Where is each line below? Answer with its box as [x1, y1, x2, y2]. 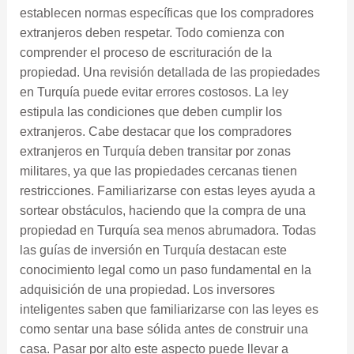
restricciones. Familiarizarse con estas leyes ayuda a [19, 184, 315, 198]
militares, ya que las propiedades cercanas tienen [19, 164, 297, 179]
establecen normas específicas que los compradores [19, 6, 314, 21]
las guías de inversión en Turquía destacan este [19, 243, 287, 258]
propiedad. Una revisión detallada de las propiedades [19, 66, 320, 80]
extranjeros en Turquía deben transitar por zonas [19, 145, 291, 159]
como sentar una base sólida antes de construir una [19, 322, 308, 337]
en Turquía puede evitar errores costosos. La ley [19, 85, 288, 100]
